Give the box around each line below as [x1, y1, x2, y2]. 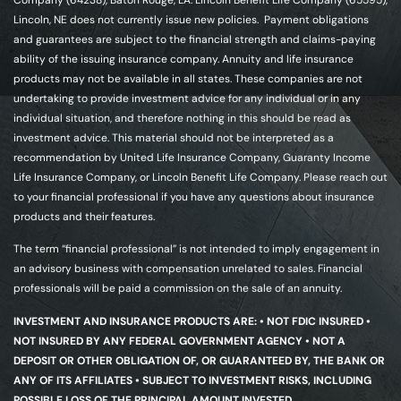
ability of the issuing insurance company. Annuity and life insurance [13, 52, 354, 67]
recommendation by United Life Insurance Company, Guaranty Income [13, 150, 371, 166]
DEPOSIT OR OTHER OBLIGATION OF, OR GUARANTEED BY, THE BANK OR [13, 353, 385, 368]
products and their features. [13, 209, 155, 225]
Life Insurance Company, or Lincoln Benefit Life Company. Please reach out [13, 170, 388, 185]
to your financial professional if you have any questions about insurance [13, 190, 374, 205]
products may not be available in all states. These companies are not [13, 72, 363, 87]
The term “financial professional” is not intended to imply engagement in [13, 242, 380, 257]
